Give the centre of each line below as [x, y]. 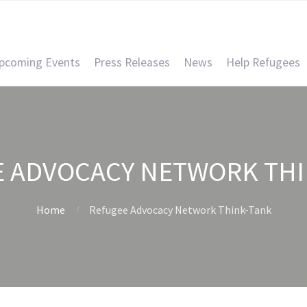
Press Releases [132, 62]
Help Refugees [263, 62]
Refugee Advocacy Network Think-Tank [180, 210]
